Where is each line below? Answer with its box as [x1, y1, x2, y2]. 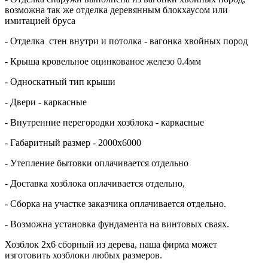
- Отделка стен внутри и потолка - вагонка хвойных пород [5, 35, 248, 46]
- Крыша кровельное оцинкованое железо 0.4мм [5, 56, 201, 66]
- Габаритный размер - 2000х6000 [5, 137, 141, 148]
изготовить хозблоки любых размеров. [5, 249, 162, 260]
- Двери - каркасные [5, 96, 87, 107]
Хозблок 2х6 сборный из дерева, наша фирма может [5, 239, 217, 249]
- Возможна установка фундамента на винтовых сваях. [5, 218, 229, 229]
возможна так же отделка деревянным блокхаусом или [5, 4, 228, 15]
